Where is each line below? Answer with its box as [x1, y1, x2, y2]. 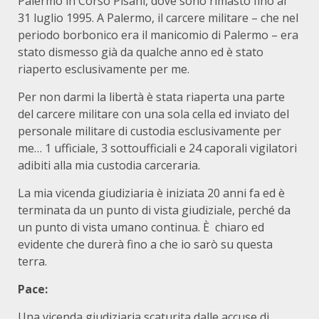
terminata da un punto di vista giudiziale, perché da [18, 202, 291, 218]
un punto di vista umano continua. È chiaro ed [18, 219, 264, 235]
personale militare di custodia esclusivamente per [18, 123, 281, 139]
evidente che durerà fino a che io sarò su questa [18, 236, 273, 252]
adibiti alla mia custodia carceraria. [18, 157, 200, 173]
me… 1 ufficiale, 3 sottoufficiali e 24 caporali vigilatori [18, 140, 297, 156]
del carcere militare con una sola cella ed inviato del [18, 106, 289, 122]
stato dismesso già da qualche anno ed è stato [18, 44, 263, 60]
